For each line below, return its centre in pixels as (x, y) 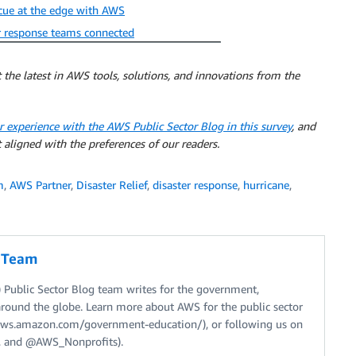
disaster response (195, 184)
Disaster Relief (112, 184)
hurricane (266, 184)
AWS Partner (40, 184)
